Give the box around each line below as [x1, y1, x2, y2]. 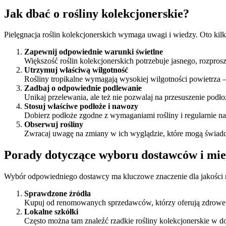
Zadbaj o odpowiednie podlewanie [24, 84, 142, 93]
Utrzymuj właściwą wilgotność [24, 66, 128, 75]
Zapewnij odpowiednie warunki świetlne [24, 47, 163, 56]
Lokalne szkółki [24, 207, 78, 216]
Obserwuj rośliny [24, 120, 83, 129]
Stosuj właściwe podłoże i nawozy [24, 102, 138, 111]
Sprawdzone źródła [24, 189, 91, 198]
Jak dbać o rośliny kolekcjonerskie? [4, 7, 189, 20]
